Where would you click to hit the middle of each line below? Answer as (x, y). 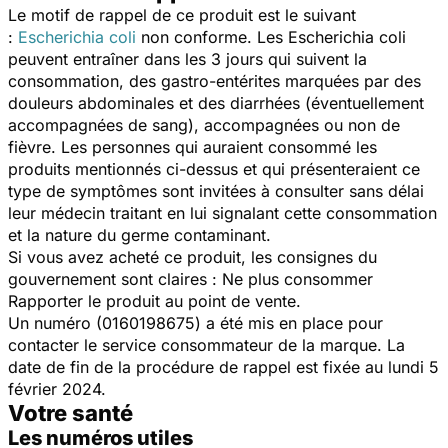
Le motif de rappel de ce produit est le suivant (182, 14)
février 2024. (57, 388)
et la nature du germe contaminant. (139, 234)
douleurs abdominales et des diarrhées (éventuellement (216, 102)
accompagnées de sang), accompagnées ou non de (204, 124)
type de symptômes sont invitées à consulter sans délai (216, 190)
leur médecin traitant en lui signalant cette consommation (222, 212)
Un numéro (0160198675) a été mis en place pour (195, 322)
